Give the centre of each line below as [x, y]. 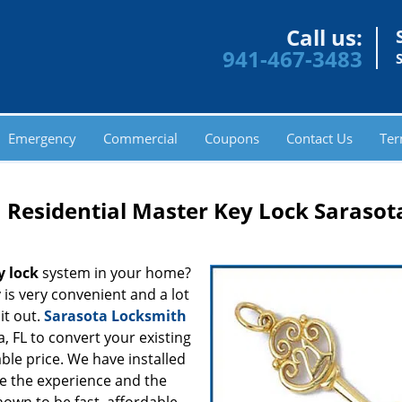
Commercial [140, 138]
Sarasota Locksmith [115, 316]
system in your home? [115, 273]
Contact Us [319, 138]
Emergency [42, 138]
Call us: [324, 37]
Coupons [232, 138]
